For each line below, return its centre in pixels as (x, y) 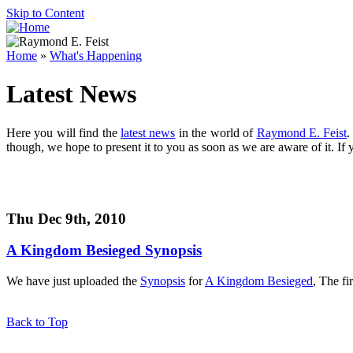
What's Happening (96, 56)
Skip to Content (45, 13)
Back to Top (37, 322)
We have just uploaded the (73, 281)
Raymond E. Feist (302, 132)
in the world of (216, 132)
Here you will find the (64, 132)
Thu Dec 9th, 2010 (66, 218)
